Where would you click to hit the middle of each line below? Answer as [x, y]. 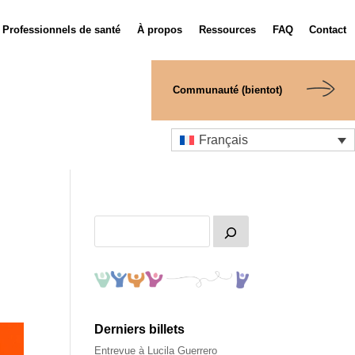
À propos [160, 30]
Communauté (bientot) [227, 90]
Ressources [227, 30]
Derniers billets [140, 329]
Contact [328, 30]
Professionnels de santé [62, 30]
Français [224, 139]
